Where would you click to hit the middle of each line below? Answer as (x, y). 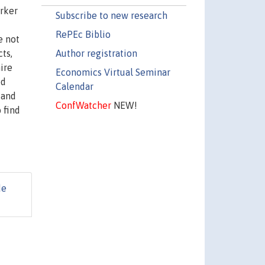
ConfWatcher (83, 105)
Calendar (74, 86)
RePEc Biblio (83, 34)
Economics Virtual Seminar (113, 72)
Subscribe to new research (111, 15)
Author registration (96, 53)
